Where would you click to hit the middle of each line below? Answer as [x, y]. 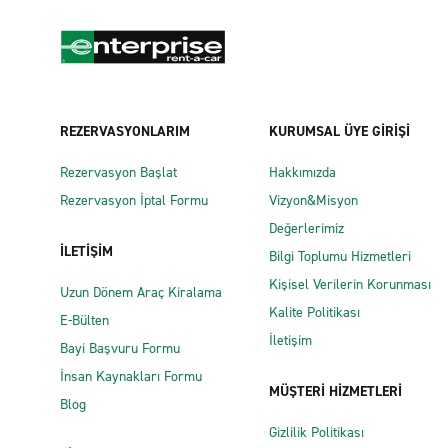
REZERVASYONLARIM [125, 131]
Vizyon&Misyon [313, 200]
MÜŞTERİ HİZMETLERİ [335, 391]
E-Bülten [84, 320]
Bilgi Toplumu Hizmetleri [340, 256]
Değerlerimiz [306, 228]
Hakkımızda [302, 172]
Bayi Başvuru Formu [120, 348]
